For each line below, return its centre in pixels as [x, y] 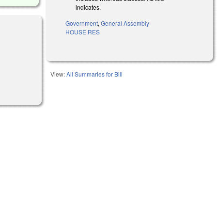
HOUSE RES [83, 31]
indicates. [88, 7]
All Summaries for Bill [95, 74]
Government [82, 23]
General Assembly [125, 23]
